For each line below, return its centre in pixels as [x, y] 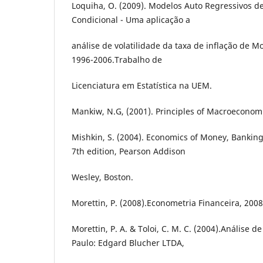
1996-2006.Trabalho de [117, 60]
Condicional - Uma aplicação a [131, 20]
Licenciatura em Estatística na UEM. [142, 86]
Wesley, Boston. [102, 177]
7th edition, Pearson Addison [129, 151]
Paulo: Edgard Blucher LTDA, [128, 243]
